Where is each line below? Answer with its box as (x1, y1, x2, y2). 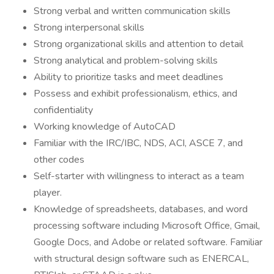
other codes (34, 153, 84, 166)
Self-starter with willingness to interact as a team (34, 169, 244, 183)
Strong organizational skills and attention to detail (34, 37, 243, 51)
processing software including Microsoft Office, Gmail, (34, 219, 260, 232)
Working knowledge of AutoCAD (34, 120, 176, 133)
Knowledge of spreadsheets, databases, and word (34, 202, 248, 216)
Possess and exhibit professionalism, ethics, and (34, 87, 237, 100)
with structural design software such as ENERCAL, (34, 252, 249, 265)
